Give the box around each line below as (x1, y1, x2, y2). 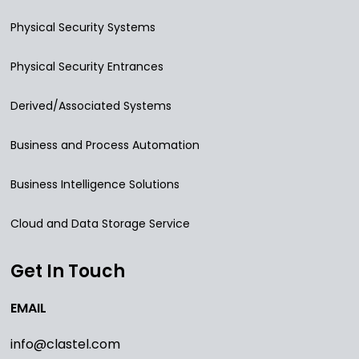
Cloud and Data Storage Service (10, 216, 190, 232)
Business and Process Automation (10, 137, 200, 154)
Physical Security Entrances (10, 58, 163, 75)
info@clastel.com (10, 335, 120, 354)
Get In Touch (10, 259, 125, 284)
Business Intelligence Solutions (10, 176, 179, 193)
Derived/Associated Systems (10, 98, 171, 115)
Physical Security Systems (10, 19, 155, 36)
